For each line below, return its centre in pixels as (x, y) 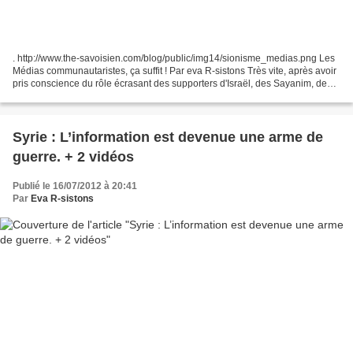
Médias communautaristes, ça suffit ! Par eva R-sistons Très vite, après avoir (175, 71)
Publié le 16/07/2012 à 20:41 (75, 186)
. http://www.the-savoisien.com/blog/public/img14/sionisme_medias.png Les (174, 58)
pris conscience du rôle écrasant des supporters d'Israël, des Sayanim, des (172, 83)
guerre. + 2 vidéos (73, 156)
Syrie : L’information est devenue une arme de (168, 137)
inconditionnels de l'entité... (71, 96)
